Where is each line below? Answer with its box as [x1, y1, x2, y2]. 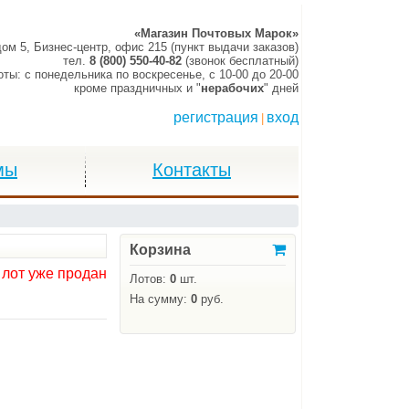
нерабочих [201, 81, 264, 95]
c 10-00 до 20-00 [209, 68, 299, 81]
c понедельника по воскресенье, [25, 68, 209, 81]
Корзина [130, 242, 192, 257]
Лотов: [130, 272, 171, 286]
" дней [264, 81, 299, 95]
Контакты [152, 160, 231, 180]
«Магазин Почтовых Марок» [134, 26, 299, 40]
